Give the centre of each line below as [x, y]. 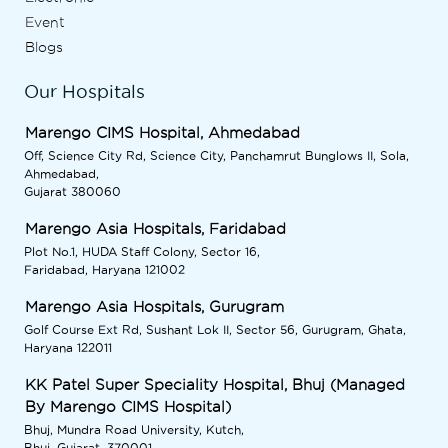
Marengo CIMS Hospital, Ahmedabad [162, 133]
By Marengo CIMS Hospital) [128, 407]
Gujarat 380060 [72, 191]
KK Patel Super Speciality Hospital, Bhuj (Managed [215, 385]
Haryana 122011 [68, 347]
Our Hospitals [84, 91]
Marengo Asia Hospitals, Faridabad [155, 229]
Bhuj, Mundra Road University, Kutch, [134, 429]
